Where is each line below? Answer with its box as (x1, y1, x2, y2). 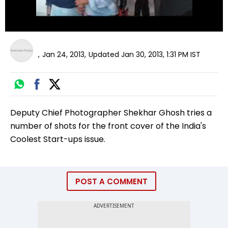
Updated (89, 49, 119, 60)
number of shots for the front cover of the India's (10, 120, 206, 132)
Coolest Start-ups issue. (10, 133, 105, 146)
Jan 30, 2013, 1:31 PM (121, 49, 188, 60)
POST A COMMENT (75, 176, 148, 187)
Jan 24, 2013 (42, 49, 84, 60)
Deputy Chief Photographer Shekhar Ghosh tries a (10, 107, 212, 119)
